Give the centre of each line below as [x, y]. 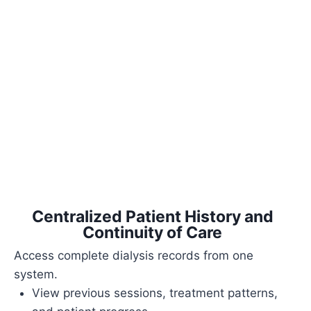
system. [36, 274]
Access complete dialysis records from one [134, 255]
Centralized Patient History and [152, 216]
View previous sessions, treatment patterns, [154, 293]
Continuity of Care [152, 232]
